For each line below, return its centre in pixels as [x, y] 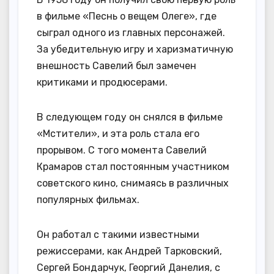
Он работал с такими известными [118, 235]
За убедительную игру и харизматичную [135, 50]
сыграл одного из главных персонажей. [131, 33]
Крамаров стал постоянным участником [133, 167]
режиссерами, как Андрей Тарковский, [129, 251]
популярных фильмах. [88, 200]
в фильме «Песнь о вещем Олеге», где [127, 17]
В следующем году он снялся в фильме [130, 117]
